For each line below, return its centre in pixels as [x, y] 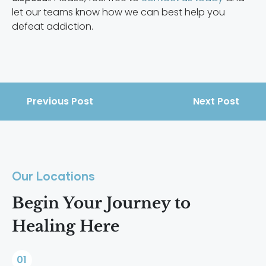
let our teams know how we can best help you [118, 12]
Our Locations [53, 177]
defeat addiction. [53, 27]
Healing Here [66, 227]
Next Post [216, 102]
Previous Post [60, 102]
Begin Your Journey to [101, 203]
